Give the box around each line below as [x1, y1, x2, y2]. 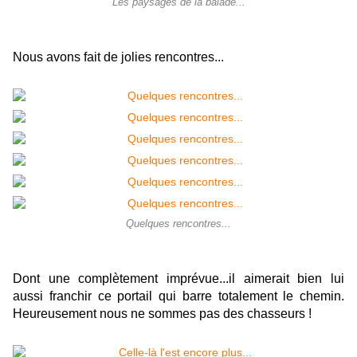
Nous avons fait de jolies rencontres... [13, 50, 224, 65]
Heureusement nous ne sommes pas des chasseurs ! [13, 307, 312, 321]
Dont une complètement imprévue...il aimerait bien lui [13, 272, 344, 286]
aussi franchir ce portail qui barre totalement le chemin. [13, 289, 344, 304]
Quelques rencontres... [126, 218, 231, 230]
